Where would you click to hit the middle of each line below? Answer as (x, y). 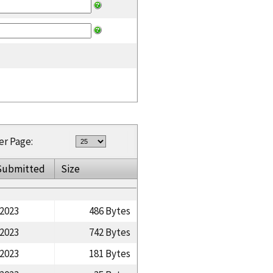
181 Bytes (109, 253)
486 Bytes (109, 211)
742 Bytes (109, 232)
